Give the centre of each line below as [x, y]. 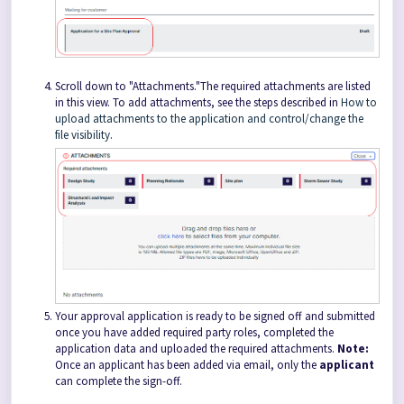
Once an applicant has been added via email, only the [187, 365]
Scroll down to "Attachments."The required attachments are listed [213, 87]
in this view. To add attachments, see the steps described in [198, 103]
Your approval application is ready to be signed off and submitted [215, 317]
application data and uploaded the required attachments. [196, 349]
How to [359, 103]
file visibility [83, 135]
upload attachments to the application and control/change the [209, 119]
